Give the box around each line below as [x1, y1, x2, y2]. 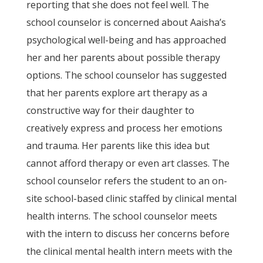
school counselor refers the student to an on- [26, 174, 227, 187]
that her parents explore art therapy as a [26, 86, 207, 99]
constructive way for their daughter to [26, 104, 194, 117]
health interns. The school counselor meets [26, 210, 217, 222]
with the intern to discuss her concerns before [26, 227, 230, 240]
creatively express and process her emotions [26, 122, 222, 134]
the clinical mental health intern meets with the [26, 245, 232, 258]
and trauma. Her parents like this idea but [26, 139, 210, 152]
